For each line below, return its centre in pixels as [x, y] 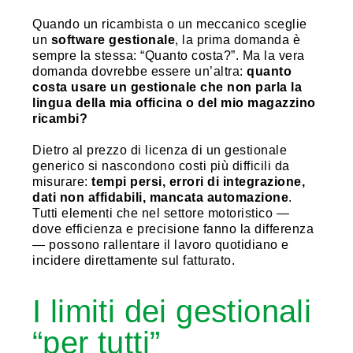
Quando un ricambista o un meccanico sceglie [170, 24]
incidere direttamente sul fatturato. [134, 260]
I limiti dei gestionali [172, 311]
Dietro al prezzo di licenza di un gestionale [160, 150]
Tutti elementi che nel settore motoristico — [161, 213]
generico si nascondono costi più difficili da [161, 165]
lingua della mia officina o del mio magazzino [174, 102]
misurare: [62, 181]
